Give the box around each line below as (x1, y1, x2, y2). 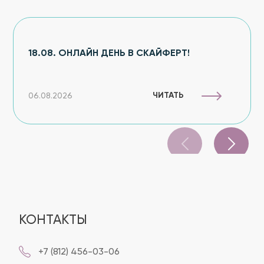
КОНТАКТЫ (19, 214, 87, 227)
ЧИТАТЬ (153, 91, 184, 100)
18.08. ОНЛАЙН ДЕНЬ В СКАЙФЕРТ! (28, 49, 190, 58)
